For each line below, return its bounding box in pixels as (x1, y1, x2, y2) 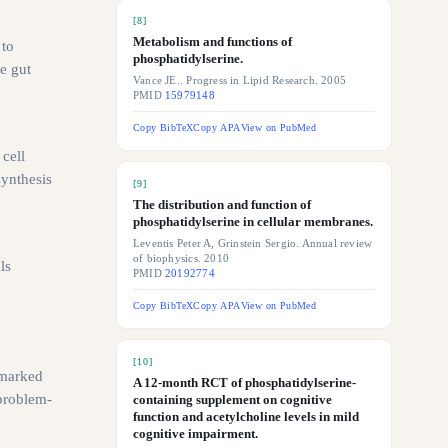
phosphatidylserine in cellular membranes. (133, 214, 373, 229)
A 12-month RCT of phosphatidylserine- (133, 375, 356, 390)
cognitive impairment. (133, 426, 258, 441)
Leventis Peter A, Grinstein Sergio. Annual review (133, 238, 373, 249)
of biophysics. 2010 (133, 253, 229, 264)
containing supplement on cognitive (133, 392, 332, 407)
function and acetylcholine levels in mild (133, 409, 359, 424)
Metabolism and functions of (133, 34, 292, 49)
